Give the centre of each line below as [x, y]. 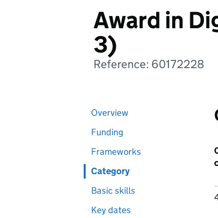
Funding [107, 132]
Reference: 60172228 [149, 64]
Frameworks [116, 152]
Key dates [111, 210]
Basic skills [113, 191]
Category [110, 171]
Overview [110, 113]
